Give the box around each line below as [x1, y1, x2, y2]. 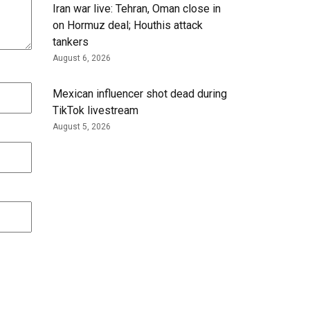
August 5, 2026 [53, 122, 111, 132]
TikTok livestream [53, 104, 138, 118]
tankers [53, 35, 89, 49]
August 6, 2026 [53, 53, 111, 64]
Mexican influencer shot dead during [53, 87, 227, 101]
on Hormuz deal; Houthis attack [53, 19, 203, 33]
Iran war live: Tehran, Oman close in [53, 2, 221, 16]
